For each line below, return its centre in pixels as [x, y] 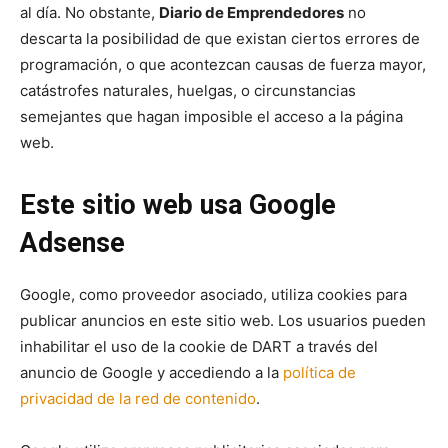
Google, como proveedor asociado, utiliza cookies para [213, 294]
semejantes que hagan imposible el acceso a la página [211, 116]
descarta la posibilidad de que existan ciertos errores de [220, 38]
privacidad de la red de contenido [138, 398]
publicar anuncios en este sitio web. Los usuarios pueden [223, 320]
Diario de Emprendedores [251, 12]
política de [319, 372]
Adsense [72, 242]
